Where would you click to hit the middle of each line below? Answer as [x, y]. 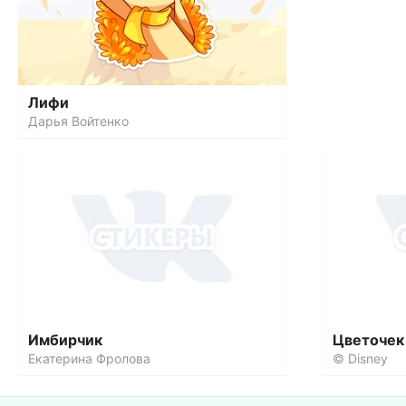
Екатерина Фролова [89, 358]
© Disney [360, 358]
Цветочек [368, 340]
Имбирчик [65, 340]
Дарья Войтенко [78, 121]
